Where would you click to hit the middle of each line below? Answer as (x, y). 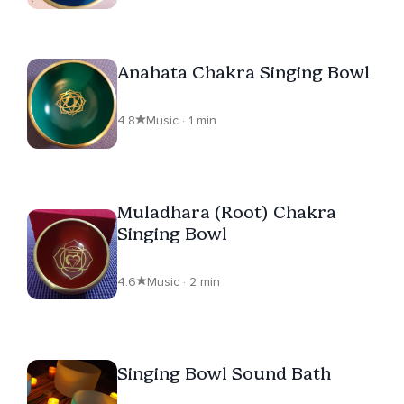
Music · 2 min (184, 281)
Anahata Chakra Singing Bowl (243, 72)
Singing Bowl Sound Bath (224, 373)
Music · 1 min (181, 120)
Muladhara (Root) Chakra (227, 211)
